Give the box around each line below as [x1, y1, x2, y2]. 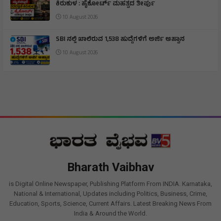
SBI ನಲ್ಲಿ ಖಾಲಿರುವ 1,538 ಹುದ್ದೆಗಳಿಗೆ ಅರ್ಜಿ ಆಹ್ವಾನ [56, 34, 186, 45]
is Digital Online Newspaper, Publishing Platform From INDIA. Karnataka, [9, 180, 212, 187]
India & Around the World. [74, 209, 147, 217]
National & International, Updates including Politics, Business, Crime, [14, 189, 207, 197]
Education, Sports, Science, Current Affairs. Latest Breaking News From [9, 199, 212, 207]
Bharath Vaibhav [67, 160, 154, 174]
